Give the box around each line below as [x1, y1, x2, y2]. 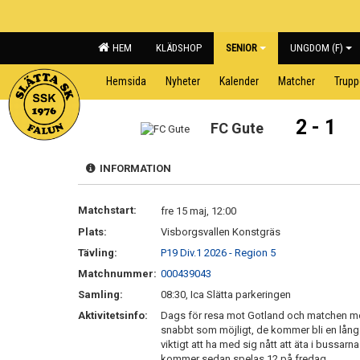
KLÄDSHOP [156, 42, 202, 54]
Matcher [278, 75, 315, 88]
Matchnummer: [78, 268, 159, 280]
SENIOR [226, 42, 257, 54]
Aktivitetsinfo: [78, 309, 150, 321]
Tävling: [78, 247, 117, 259]
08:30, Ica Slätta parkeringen [161, 288, 291, 301]
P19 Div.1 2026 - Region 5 [161, 247, 276, 259]
